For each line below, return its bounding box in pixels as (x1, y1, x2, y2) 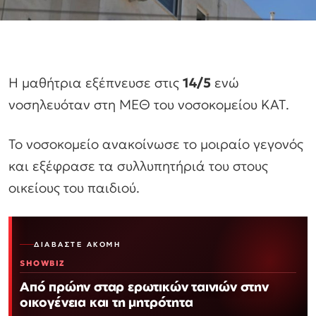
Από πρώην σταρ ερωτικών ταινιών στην (20, 279, 269, 295)
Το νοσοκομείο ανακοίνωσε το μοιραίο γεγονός (8, 135, 303, 153)
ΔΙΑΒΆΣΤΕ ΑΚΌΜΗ (34, 240, 121, 249)
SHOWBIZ (20, 258, 66, 269)
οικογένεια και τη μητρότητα (20, 294, 193, 310)
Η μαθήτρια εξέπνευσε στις (8, 74, 183, 92)
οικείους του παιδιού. (8, 179, 140, 197)
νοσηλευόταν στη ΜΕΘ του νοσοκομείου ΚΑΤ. (8, 96, 289, 114)
